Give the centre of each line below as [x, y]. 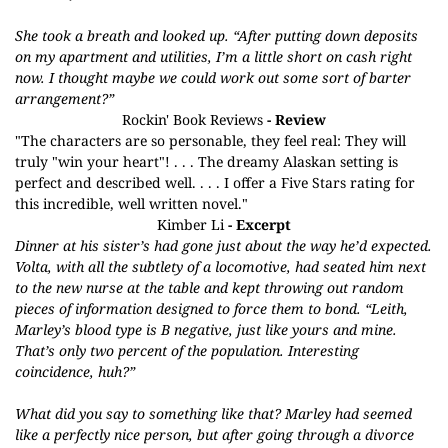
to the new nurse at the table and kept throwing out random [209, 287]
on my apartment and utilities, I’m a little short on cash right [213, 56]
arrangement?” [64, 98]
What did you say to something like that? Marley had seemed [213, 413]
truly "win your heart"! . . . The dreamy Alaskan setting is [206, 161]
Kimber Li [190, 224]
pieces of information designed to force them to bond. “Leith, [211, 308]
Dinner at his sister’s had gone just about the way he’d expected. [223, 245]
